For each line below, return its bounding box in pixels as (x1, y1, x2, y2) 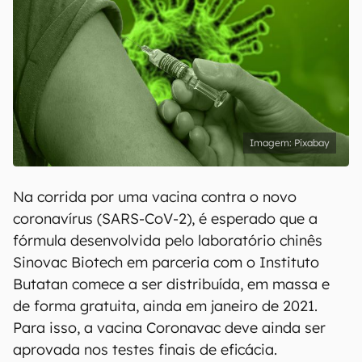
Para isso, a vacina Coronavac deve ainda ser (13, 318, 326, 337)
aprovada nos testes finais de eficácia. (13, 340, 277, 359)
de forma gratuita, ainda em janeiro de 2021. (13, 297, 318, 315)
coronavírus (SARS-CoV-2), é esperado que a (13, 209, 318, 228)
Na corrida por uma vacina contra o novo (13, 187, 297, 206)
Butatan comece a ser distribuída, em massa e (13, 275, 330, 293)
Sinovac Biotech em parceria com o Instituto (13, 253, 319, 271)
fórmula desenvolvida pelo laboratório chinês (13, 231, 322, 250)
